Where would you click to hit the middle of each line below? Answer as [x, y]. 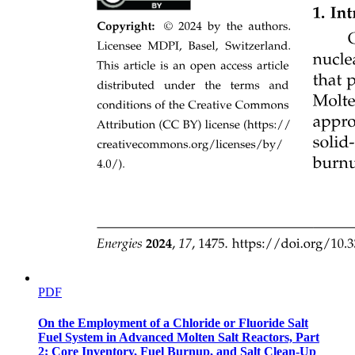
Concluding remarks [73, 168]
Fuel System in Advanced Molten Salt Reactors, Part [179, 338]
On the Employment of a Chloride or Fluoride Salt [173, 323]
